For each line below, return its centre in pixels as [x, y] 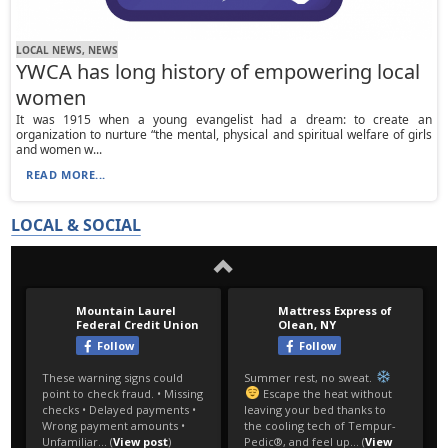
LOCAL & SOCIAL [76, 225]
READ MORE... [66, 175]
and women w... [59, 150]
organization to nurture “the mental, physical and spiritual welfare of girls [224, 135]
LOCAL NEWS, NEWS [67, 49]
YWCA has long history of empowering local [218, 72]
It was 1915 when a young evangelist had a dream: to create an [224, 120]
